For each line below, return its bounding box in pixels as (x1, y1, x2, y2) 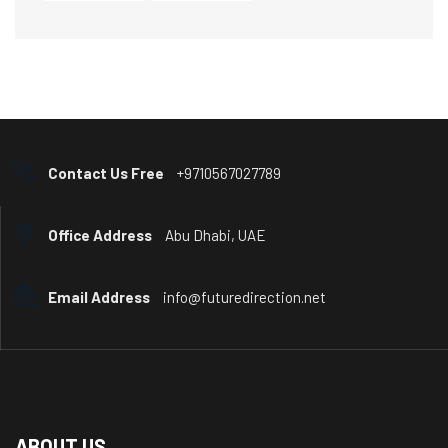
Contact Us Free (48, 164, 164, 182)
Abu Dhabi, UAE (162, 226, 266, 244)
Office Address (48, 226, 152, 244)
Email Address (48, 288, 150, 306)
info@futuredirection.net (160, 288, 326, 306)
